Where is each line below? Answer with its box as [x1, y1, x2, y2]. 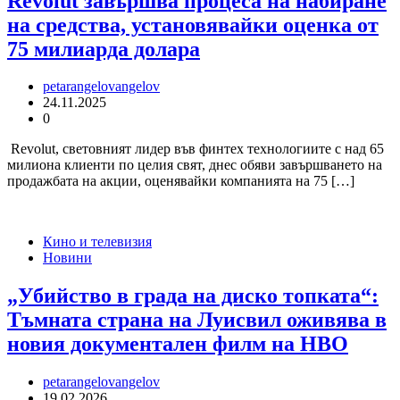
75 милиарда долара [7, 37, 200, 61]
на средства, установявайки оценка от [7, 12, 379, 37]
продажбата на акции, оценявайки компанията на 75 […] [7, 173, 354, 189]
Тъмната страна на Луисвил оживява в [7, 308, 387, 332]
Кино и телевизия [43, 234, 152, 250]
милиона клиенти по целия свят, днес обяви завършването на [7, 157, 382, 173]
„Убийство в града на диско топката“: [7, 284, 379, 308]
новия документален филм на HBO [7, 332, 348, 356]
